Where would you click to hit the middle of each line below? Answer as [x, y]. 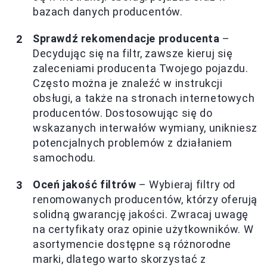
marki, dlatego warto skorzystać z [119, 259]
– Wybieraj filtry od [186, 184]
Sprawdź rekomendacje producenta [126, 38]
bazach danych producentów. [108, 12]
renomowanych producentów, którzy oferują [145, 199]
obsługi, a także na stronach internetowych [144, 98]
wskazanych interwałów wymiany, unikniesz [145, 128]
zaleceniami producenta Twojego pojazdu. [141, 68]
